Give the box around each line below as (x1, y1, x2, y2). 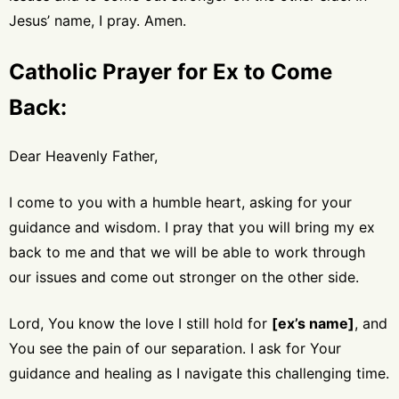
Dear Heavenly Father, (9, 146, 158, 165)
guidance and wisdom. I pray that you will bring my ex (9, 217, 375, 236)
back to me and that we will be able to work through (9, 242, 365, 261)
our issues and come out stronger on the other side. (9, 267, 359, 286)
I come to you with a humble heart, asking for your (9, 192, 352, 211)
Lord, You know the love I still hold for (9, 313, 272, 332)
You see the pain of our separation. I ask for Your (9, 338, 341, 357)
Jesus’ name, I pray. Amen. (9, 11, 186, 29)
